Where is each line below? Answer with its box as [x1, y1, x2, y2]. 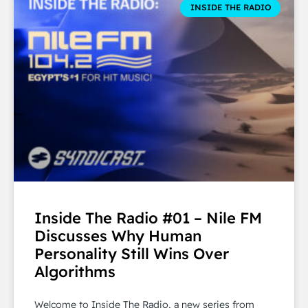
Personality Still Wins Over [34, 243, 229, 263]
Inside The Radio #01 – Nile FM [34, 208, 262, 228]
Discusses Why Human [34, 225, 201, 245]
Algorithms [34, 261, 115, 281]
